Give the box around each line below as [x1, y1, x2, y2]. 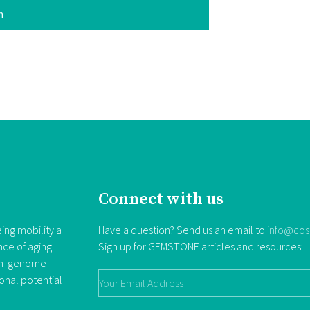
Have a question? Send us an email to [98, 222, 267, 237]
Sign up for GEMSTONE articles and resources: [98, 239, 303, 253]
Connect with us [98, 188, 224, 210]
